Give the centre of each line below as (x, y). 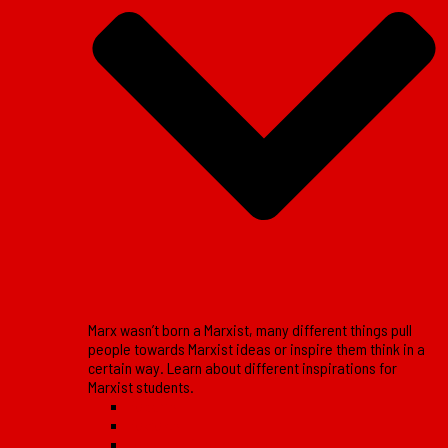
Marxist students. (141, 386)
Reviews (154, 424)
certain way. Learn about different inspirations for (242, 367)
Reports (152, 405)
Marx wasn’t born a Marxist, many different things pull (250, 329)
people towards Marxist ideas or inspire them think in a (256, 348)
